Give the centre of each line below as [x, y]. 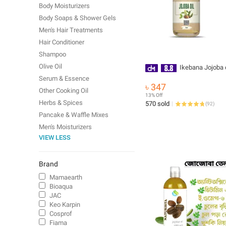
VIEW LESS [55, 137]
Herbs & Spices [61, 103]
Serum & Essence [64, 78]
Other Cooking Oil [64, 91]
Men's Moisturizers [65, 127]
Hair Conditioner [62, 42]
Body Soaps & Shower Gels [77, 18]
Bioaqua [61, 186]
